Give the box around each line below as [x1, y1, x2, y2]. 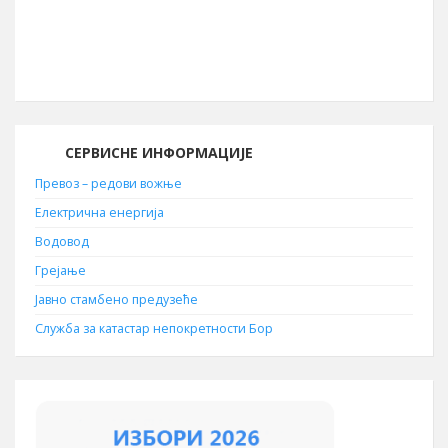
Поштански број [170, 23, 278, 40]
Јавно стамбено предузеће [35, 291, 198, 308]
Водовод [35, 233, 89, 250]
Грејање [35, 262, 86, 279]
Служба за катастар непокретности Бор [35, 320, 273, 337]
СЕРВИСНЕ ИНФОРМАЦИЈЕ [65, 143, 253, 162]
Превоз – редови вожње [35, 175, 182, 192]
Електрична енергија [35, 204, 164, 221]
